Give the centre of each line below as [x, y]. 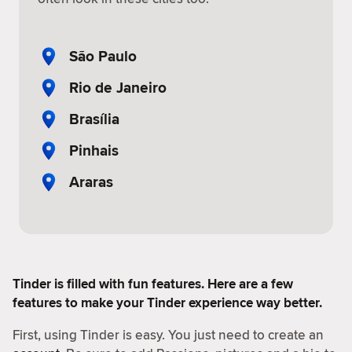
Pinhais [94, 150]
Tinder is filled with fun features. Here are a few [153, 284]
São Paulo [103, 56]
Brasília [94, 119]
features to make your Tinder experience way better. [167, 303]
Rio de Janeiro [118, 87]
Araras [91, 181]
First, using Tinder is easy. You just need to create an [168, 335]
